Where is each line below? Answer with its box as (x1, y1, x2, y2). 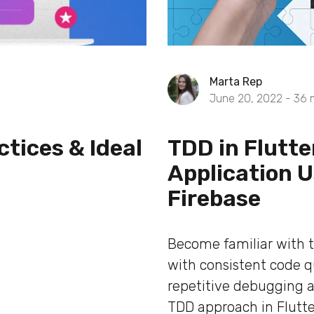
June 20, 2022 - (210, 92, 294, 105)
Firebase (168, 185, 261, 212)
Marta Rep (210, 75, 262, 88)
